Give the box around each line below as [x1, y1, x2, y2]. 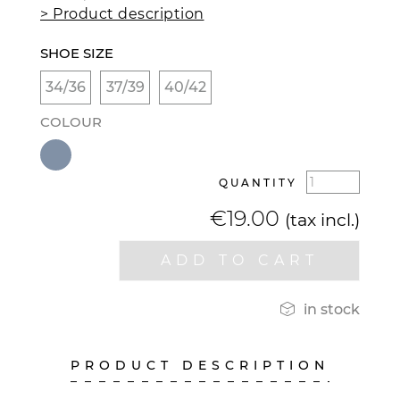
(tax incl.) [285, 208, 360, 230]
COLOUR [40, 112, 102, 130]
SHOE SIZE [40, 44, 113, 62]
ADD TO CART [160, 251, 319, 269]
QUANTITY [219, 175, 297, 189]
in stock [300, 300, 360, 318]
